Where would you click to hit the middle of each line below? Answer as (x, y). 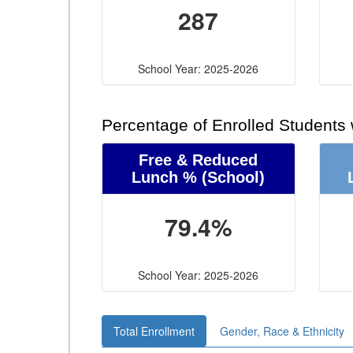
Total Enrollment (154, 331)
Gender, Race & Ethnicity (282, 331)
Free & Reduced (199, 160)
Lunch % (165, 177)
